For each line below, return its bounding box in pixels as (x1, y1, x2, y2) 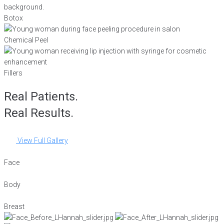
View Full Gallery (17, 136, 68, 145)
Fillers (4, 68, 22, 77)
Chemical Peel (4, 35, 48, 44)
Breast (4, 202, 24, 211)
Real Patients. (4, 89, 78, 103)
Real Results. (4, 105, 73, 120)
